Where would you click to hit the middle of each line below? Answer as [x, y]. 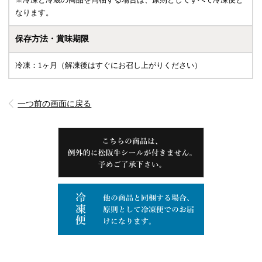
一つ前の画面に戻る [55, 104]
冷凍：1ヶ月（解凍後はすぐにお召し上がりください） [109, 65]
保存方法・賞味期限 [52, 39]
